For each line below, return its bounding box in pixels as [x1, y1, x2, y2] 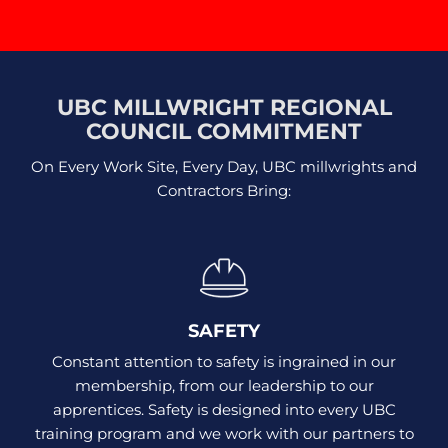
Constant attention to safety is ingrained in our [52, 351, 396, 371]
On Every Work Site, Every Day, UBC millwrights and [31, 156, 417, 176]
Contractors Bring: [157, 180, 291, 200]
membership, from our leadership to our [74, 375, 374, 395]
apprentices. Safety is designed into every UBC [52, 399, 396, 419]
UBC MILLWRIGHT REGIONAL [56, 93, 392, 121]
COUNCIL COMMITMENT [86, 117, 362, 145]
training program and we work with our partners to [34, 423, 414, 443]
